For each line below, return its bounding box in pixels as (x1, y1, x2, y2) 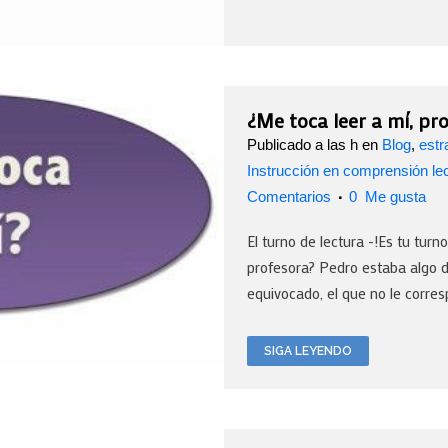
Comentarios (247, 187, 331, 205)
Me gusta (361, 187, 426, 205)
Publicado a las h (247, 135, 358, 153)
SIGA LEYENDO (264, 343, 352, 358)
